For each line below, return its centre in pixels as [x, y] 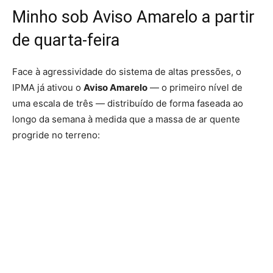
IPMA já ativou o [48, 87]
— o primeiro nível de [195, 87]
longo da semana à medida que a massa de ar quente [126, 119]
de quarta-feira [66, 40]
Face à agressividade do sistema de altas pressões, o [127, 72]
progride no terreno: [56, 135]
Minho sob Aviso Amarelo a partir [133, 17]
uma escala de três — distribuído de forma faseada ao [128, 103]
